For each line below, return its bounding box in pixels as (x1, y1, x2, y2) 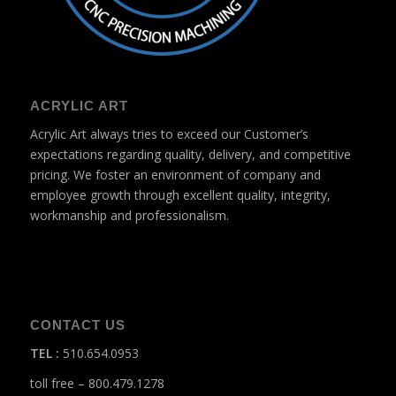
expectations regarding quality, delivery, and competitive (29, 145, 351, 163)
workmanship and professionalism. (29, 206, 229, 224)
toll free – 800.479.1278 (29, 375, 164, 392)
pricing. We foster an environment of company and (29, 165, 321, 183)
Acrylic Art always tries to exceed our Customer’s (29, 125, 308, 142)
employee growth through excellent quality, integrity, (29, 186, 331, 203)
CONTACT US (29, 316, 126, 332)
